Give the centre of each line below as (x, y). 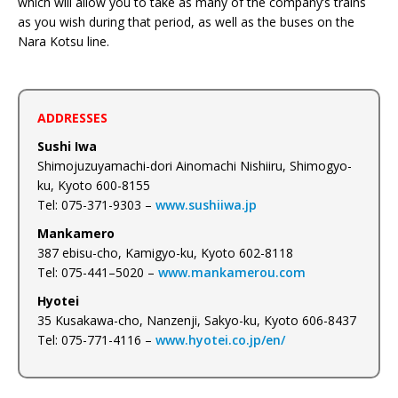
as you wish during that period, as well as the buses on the (186, 22)
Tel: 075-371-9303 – (96, 205)
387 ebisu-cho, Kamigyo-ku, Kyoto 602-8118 (165, 253)
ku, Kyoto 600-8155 (94, 186)
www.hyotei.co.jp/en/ (220, 340)
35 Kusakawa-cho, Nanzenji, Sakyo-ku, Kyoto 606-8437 (197, 321)
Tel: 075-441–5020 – (98, 273)
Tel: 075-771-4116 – (96, 340)
